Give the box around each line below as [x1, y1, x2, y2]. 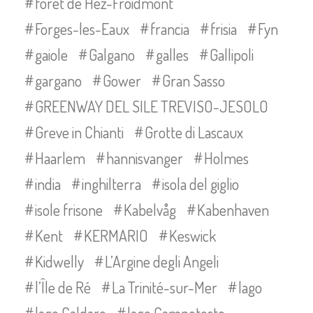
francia [150, 19, 189, 39]
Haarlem [35, 148, 85, 168]
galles [156, 45, 189, 65]
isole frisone [35, 200, 103, 220]
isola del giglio [162, 174, 239, 194]
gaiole [35, 45, 68, 65]
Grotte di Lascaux [145, 122, 243, 143]
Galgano [89, 45, 135, 65]
